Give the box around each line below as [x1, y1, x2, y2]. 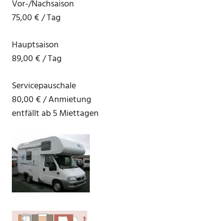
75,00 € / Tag [12, 11, 61, 26]
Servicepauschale [12, 79, 76, 94]
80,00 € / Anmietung [12, 93, 91, 108]
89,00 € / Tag [12, 52, 62, 67]
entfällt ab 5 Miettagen [12, 107, 99, 121]
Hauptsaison [12, 38, 59, 53]
